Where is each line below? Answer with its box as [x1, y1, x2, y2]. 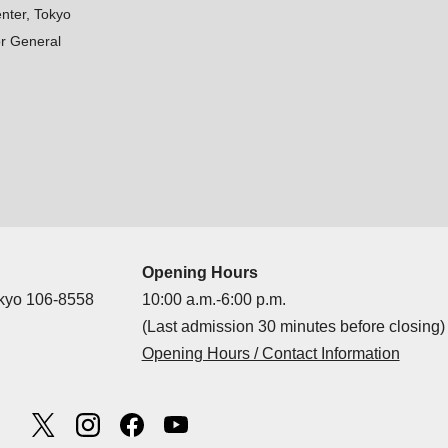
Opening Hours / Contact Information [141, 345, 400, 362]
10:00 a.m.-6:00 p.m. [141, 291, 286, 308]
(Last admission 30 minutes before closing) [141, 318, 445, 335]
